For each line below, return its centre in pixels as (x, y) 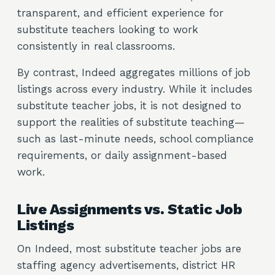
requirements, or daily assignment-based (122, 155)
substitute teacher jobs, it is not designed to (129, 106)
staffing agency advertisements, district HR (126, 265)
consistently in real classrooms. (96, 46)
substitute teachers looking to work (108, 29)
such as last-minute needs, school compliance (135, 139)
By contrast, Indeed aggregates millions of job (134, 72)
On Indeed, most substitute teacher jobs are (129, 249)
